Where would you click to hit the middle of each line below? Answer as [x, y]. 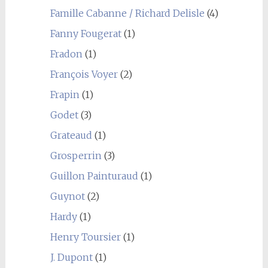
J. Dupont [71, 257]
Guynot [67, 196]
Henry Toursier [85, 237]
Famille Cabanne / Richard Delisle [127, 13]
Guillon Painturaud [94, 176]
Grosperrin [76, 156]
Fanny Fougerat [86, 33]
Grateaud [71, 135]
